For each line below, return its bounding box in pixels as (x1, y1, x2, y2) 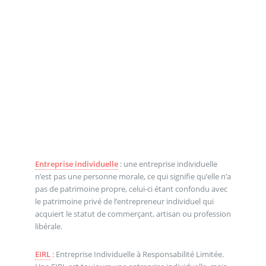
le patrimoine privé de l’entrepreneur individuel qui (34, 195, 214, 207)
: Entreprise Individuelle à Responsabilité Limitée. (50, 249, 224, 260)
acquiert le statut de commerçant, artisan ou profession (34, 208, 231, 219)
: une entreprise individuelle (118, 158, 217, 169)
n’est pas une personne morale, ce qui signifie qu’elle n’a (34, 170, 231, 182)
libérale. (34, 220, 62, 232)
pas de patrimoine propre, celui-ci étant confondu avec (34, 183, 227, 194)
